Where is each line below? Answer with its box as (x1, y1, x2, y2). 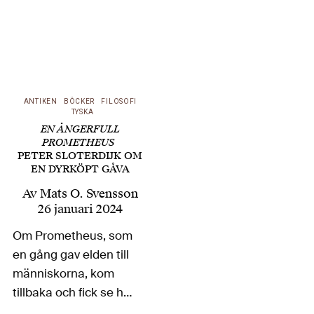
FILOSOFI (101, 97, 137, 106)
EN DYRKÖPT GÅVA (30, 163, 130, 177)
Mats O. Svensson (39, 185, 138, 201)
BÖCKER (63, 97, 95, 106)
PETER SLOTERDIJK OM (18, 149, 143, 163)
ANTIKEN (23, 97, 57, 106)
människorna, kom (13, 265, 115, 281)
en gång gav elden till (13, 246, 130, 262)
